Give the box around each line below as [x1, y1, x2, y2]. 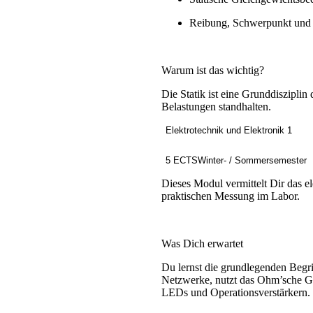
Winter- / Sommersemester [197, 155, 307, 166]
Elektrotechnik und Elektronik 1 [165, 125, 292, 136]
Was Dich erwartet [161, 238, 243, 250]
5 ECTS [165, 155, 198, 166]
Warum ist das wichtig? [161, 64, 264, 77]
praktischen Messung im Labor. [161, 190, 300, 203]
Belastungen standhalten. [161, 101, 271, 113]
